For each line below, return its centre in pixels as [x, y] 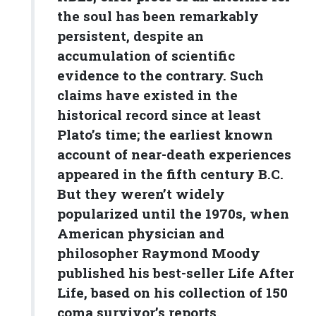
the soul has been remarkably [158, 16]
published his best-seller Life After [176, 273]
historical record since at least [159, 115]
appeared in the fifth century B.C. [170, 174]
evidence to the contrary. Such [160, 75]
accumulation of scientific [146, 56]
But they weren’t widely [141, 194]
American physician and [141, 233]
